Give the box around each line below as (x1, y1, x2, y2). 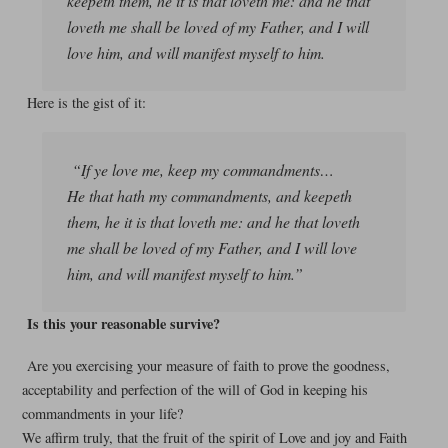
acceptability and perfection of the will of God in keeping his (21, 379, 368, 399)
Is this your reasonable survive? (26, 313, 220, 335)
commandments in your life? (21, 403, 183, 423)
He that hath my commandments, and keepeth (66, 185, 352, 207)
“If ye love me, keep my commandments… (71, 159, 334, 181)
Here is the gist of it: (26, 93, 146, 113)
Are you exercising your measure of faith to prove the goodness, (26, 355, 390, 375)
